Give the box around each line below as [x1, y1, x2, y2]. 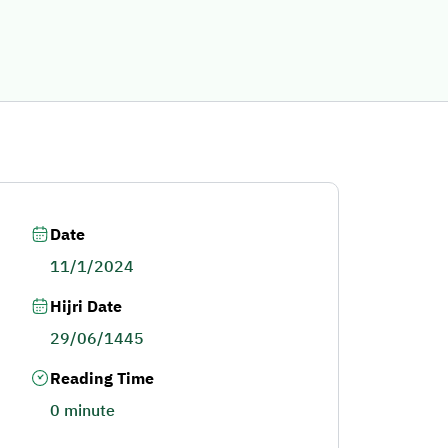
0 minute [49, 399, 115, 423]
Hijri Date [49, 295, 122, 319]
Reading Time [49, 367, 154, 391]
